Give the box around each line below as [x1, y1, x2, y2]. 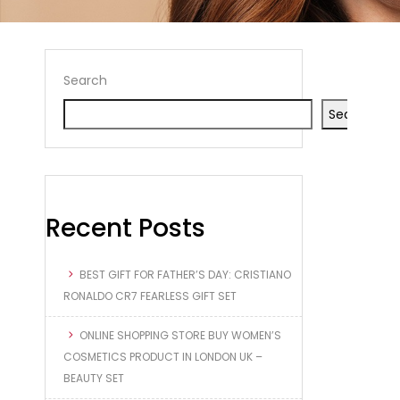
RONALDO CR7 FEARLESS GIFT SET [63, 287, 237, 304]
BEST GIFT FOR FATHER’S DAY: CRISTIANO [79, 266, 291, 282]
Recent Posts [46, 210, 205, 246]
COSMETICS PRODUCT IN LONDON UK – [63, 348, 262, 364]
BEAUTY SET [63, 370, 124, 386]
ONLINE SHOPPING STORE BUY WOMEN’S [79, 327, 281, 343]
